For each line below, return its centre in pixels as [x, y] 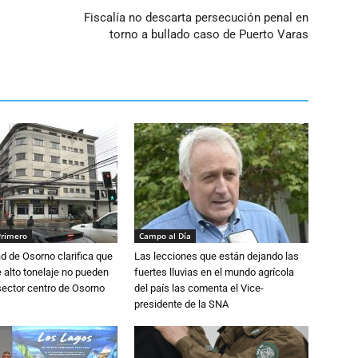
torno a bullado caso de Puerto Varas [209, 34]
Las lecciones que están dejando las [217, 256]
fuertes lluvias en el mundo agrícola [214, 272]
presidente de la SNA [181, 304]
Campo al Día [165, 235]
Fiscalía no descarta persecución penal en [196, 17]
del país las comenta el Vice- [199, 288]
